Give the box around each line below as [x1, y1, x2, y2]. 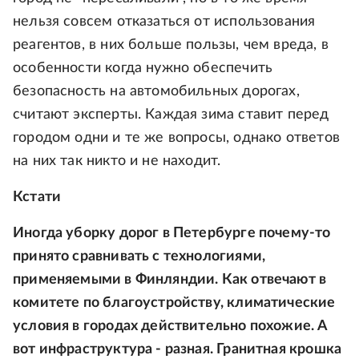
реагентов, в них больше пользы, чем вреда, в [13, 38, 329, 52]
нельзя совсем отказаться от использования [13, 14, 316, 29]
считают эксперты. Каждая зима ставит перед [13, 107, 329, 122]
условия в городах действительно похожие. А [13, 319, 328, 333]
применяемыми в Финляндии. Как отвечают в [13, 272, 327, 287]
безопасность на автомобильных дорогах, [13, 84, 300, 99]
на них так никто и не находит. [13, 154, 221, 168]
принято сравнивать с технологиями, [13, 249, 266, 264]
